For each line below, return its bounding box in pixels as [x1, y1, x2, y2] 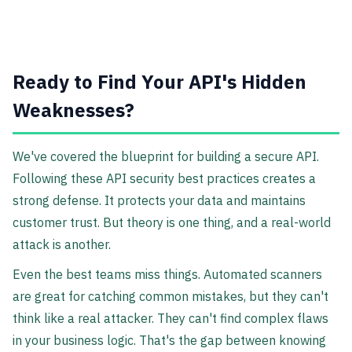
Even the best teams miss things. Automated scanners [13, 266, 322, 283]
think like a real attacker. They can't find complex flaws [13, 310, 328, 327]
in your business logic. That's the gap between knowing [13, 332, 326, 349]
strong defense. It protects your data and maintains [13, 192, 306, 209]
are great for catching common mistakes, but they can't [13, 288, 328, 305]
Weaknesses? [13, 97, 134, 123]
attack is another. [13, 236, 111, 253]
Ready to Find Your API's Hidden [13, 69, 306, 95]
